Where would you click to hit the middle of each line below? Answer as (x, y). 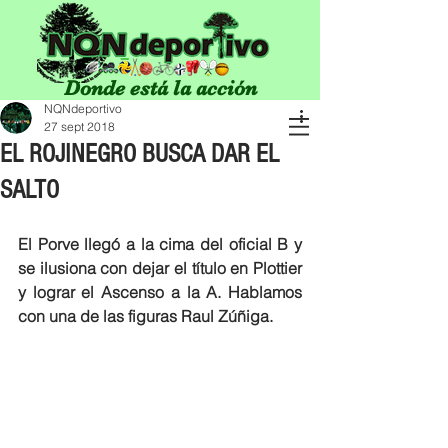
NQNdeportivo (83, 108)
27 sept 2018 (79, 126)
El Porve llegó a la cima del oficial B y (160, 244)
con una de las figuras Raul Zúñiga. (145, 316)
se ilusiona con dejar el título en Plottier (160, 268)
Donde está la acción (160, 88)
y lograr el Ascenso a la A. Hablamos (160, 292)
